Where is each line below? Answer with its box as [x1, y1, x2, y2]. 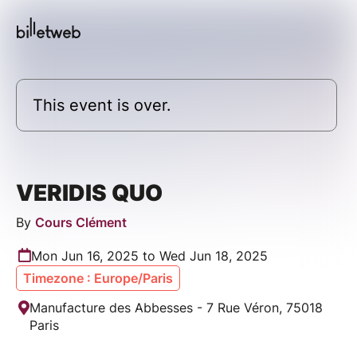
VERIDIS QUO [16, 178, 163, 206]
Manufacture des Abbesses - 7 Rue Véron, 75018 [29, 299, 323, 316]
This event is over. [33, 95, 171, 115]
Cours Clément [35, 214, 127, 230]
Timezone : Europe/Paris [23, 269, 173, 286]
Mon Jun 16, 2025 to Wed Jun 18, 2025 [31, 247, 268, 264]
